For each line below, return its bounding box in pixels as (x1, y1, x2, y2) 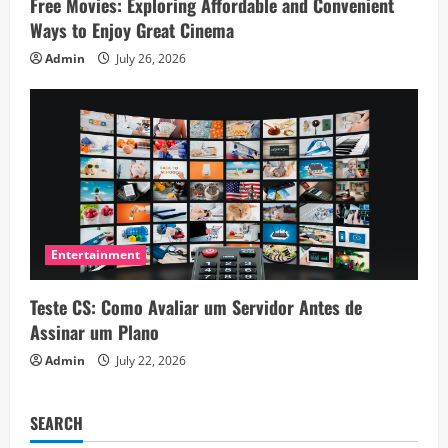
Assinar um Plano (30, 319, 159, 346)
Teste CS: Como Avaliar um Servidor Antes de (30, 294, 362, 321)
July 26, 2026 (113, 49, 186, 67)
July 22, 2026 (113, 352, 186, 370)
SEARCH (30, 411, 83, 436)
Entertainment (51, 246, 141, 264)
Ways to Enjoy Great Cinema (30, 16, 234, 43)
